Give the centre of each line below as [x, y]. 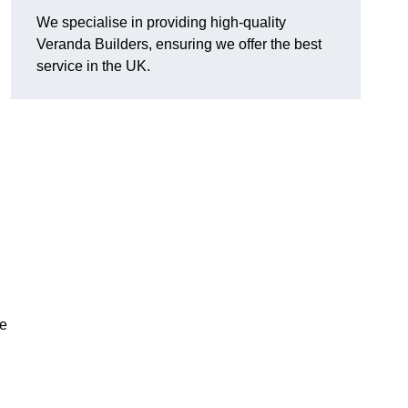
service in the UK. [93, 66]
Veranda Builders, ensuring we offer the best [179, 45]
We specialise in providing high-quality [161, 23]
